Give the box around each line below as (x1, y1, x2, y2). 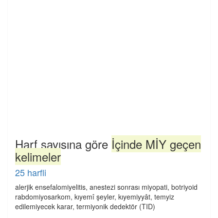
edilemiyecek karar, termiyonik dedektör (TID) (15, 201, 155, 211)
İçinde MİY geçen (111, 135, 201, 152)
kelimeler (15, 148, 61, 165)
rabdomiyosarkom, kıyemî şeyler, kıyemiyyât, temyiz (15, 192, 174, 201)
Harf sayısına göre (15, 135, 111, 152)
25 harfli (15, 166, 46, 179)
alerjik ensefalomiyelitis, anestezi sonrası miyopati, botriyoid (15, 182, 198, 192)
